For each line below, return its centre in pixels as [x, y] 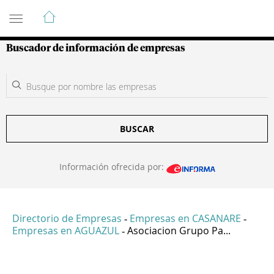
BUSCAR [137, 129]
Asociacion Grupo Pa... [179, 231]
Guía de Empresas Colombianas [116, 12]
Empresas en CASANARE [185, 219]
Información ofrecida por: [113, 167]
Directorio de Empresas [67, 219]
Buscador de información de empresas [96, 48]
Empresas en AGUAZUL [66, 231]
